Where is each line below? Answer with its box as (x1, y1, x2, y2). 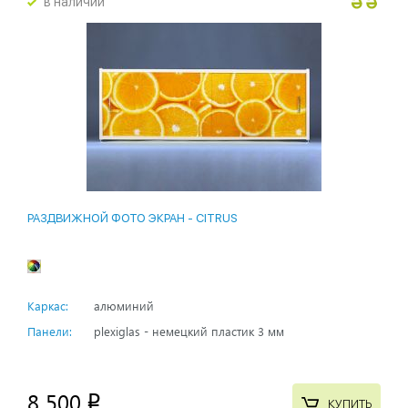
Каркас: (27, 298, 68, 314)
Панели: (27, 323, 72, 340)
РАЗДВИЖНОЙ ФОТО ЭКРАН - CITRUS (27, 211, 238, 226)
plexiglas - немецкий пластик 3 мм (94, 323, 284, 340)
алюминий (94, 298, 154, 314)
